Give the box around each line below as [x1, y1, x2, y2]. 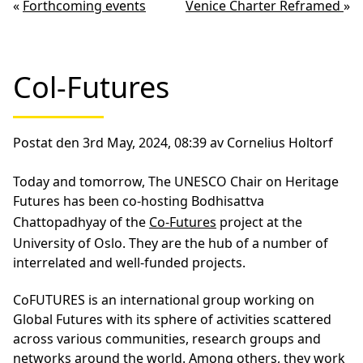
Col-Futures [13, 67, 169, 107]
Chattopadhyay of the [13, 213, 149, 231]
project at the [216, 213, 302, 231]
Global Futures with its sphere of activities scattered [13, 310, 331, 328]
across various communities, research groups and [13, 330, 321, 348]
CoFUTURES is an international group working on [13, 291, 314, 309]
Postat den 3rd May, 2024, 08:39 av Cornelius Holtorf [13, 134, 333, 152]
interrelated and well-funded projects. [13, 254, 246, 271]
